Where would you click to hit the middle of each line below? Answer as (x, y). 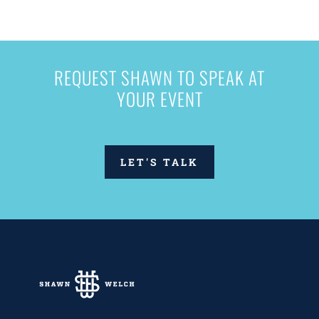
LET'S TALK (159, 162)
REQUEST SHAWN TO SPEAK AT (159, 78)
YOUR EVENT (159, 99)
